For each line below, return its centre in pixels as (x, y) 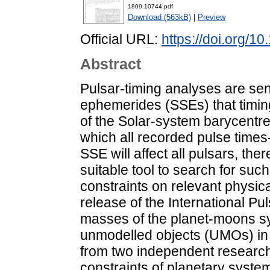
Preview (212, 17)
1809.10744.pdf (150, 7)
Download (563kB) (159, 17)
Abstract (111, 64)
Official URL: (121, 39)
